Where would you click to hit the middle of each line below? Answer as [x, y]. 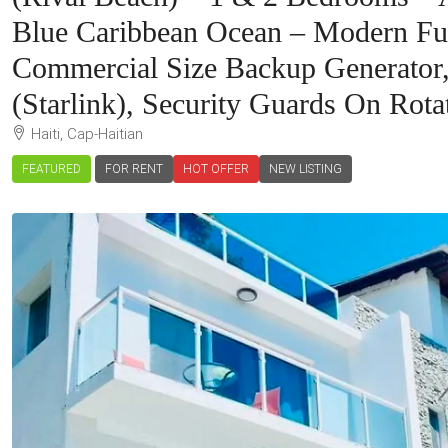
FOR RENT [134, 169]
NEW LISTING [305, 169]
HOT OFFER [216, 169]
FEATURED [51, 169]
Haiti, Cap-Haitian [87, 134]
